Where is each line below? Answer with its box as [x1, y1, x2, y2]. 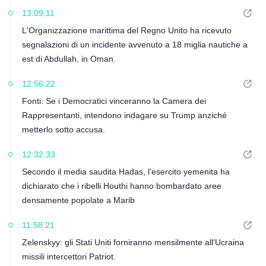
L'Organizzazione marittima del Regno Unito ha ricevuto [21, 26, 232, 35]
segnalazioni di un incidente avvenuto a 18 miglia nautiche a [21, 40, 248, 49]
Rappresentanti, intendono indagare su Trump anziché [21, 110, 227, 120]
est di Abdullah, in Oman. [21, 54, 116, 64]
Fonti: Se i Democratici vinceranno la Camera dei [21, 96, 206, 106]
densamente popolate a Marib [21, 195, 135, 205]
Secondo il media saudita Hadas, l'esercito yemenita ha [21, 167, 230, 176]
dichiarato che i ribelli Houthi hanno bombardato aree [21, 181, 221, 191]
